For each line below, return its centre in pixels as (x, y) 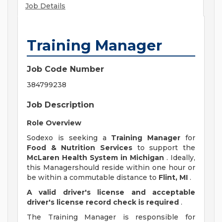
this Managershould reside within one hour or (111, 168)
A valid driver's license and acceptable (111, 193)
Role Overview (54, 123)
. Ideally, (180, 158)
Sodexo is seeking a (69, 138)
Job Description (60, 105)
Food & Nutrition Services (80, 148)
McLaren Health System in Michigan (95, 158)
